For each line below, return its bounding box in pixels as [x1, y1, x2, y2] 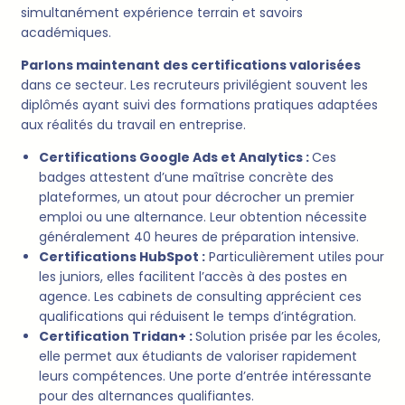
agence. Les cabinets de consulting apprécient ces [39, 287, 362, 306]
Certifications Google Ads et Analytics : [39, 148, 312, 167]
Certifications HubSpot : [39, 248, 205, 267]
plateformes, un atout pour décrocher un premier [39, 188, 354, 207]
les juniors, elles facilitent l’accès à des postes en [39, 268, 347, 287]
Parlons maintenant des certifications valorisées [21, 56, 361, 75]
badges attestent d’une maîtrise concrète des [39, 168, 334, 187]
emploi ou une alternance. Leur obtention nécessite [39, 208, 367, 227]
